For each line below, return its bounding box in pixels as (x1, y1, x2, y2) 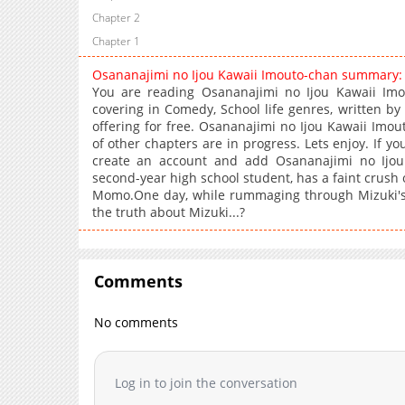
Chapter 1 (91, 33, 140, 50)
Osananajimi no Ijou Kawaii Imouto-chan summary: (91, 66, 402, 84)
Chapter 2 (91, 10, 140, 26)
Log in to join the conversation (115, 373, 298, 391)
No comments (94, 314, 179, 332)
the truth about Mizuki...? (91, 203, 245, 221)
